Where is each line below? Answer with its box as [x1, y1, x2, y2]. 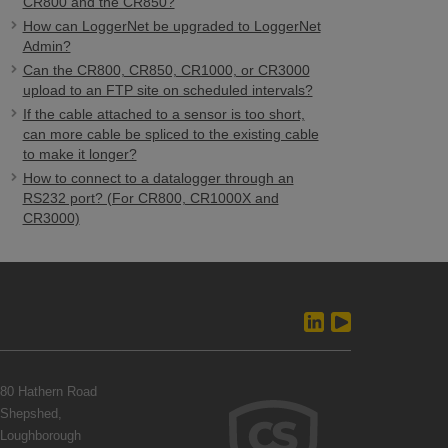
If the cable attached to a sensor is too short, [22, 106, 305, 122]
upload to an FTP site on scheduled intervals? [22, 82, 313, 98]
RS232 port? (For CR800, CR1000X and [22, 190, 279, 206]
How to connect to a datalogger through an [22, 170, 294, 186]
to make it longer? [22, 146, 137, 162]
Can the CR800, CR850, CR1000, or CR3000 [22, 62, 310, 78]
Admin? [22, 38, 71, 54]
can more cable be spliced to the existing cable [22, 126, 319, 142]
